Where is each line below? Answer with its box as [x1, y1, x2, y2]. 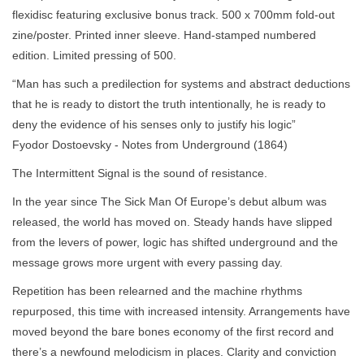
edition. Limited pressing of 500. [12, 48, 176, 62]
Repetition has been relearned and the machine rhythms [12, 284, 302, 297]
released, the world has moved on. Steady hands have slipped [12, 214, 332, 228]
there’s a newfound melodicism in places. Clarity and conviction [12, 344, 336, 358]
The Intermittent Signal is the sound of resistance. [12, 166, 267, 180]
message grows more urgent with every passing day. [12, 255, 283, 269]
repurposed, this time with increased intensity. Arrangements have [12, 304, 350, 318]
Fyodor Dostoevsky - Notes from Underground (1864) [12, 137, 288, 151]
